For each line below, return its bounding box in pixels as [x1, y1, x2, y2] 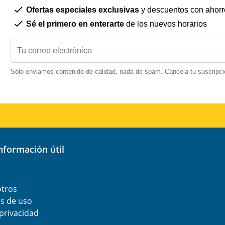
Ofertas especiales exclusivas [26, 5, 139, 14]
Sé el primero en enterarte [26, 20, 124, 29]
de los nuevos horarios [124, 20, 207, 29]
